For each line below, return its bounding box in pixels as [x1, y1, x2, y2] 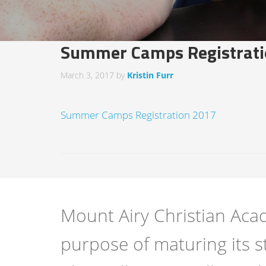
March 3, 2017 [61, 69, 114, 81]
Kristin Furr [127, 69, 173, 81]
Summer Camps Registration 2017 [61, 108, 216, 122]
